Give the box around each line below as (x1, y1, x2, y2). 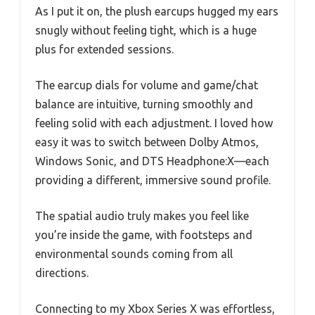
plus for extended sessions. (35, 42, 174, 56)
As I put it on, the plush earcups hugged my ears (35, 4, 278, 18)
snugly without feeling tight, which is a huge (35, 23, 257, 37)
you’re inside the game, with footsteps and (35, 228, 252, 241)
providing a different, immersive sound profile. (35, 173, 271, 186)
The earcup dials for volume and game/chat (35, 78, 258, 91)
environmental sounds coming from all (35, 247, 233, 260)
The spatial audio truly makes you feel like (35, 209, 249, 222)
